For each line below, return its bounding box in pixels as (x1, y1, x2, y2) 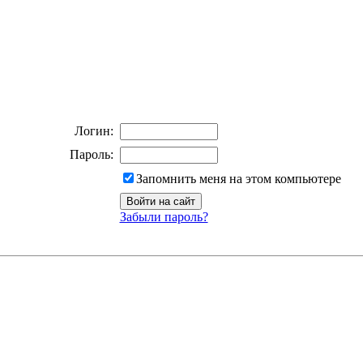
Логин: (74, 124, 113, 138)
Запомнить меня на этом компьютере (135, 172, 341, 186)
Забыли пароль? (119, 210, 208, 224)
